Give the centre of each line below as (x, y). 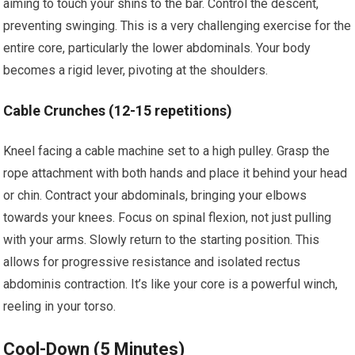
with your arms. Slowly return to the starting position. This (162, 240)
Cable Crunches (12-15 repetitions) (118, 111)
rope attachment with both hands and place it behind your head (176, 173)
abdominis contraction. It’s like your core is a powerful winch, (171, 284)
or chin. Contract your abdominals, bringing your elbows (155, 195)
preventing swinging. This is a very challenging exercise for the (177, 26)
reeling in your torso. (60, 306)
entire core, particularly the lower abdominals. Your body (157, 48)
